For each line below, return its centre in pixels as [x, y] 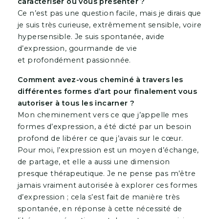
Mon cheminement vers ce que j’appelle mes [103, 115]
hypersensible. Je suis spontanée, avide [91, 37]
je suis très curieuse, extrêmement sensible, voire [109, 25]
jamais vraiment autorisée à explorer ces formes [107, 186]
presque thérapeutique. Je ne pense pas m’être [106, 174]
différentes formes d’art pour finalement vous [107, 92]
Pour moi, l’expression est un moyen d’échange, [108, 150]
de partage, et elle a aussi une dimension [94, 162]
